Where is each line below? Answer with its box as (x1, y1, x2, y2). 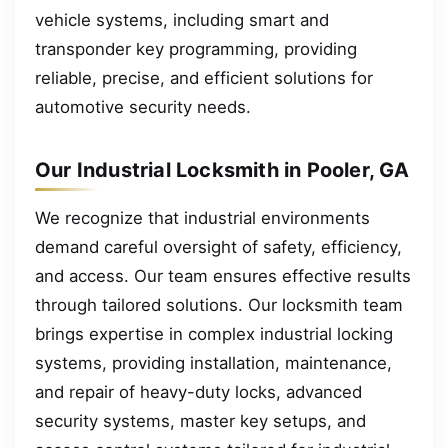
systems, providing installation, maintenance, (35, 353, 392, 374)
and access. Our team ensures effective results (35, 266, 411, 287)
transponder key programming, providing (35, 39, 357, 60)
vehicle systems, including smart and (35, 10, 329, 31)
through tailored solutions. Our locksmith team (35, 295, 403, 316)
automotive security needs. (35, 97, 251, 118)
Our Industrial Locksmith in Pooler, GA (35, 158, 410, 183)
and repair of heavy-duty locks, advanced (35, 382, 362, 403)
